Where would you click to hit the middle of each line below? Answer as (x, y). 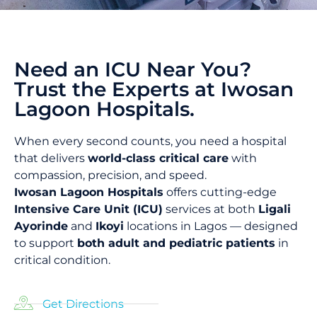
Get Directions (83, 304)
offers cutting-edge (220, 192)
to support (46, 243)
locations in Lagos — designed (211, 226)
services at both (211, 209)
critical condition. (62, 260)
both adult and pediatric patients (176, 243)
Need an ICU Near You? (133, 70)
